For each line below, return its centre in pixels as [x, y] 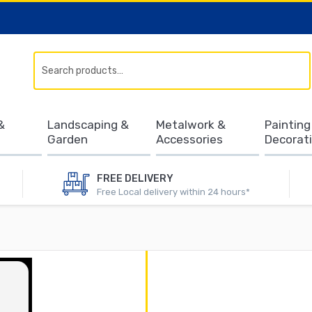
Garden [67, 139]
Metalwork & [190, 125]
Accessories [189, 139]
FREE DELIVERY [135, 178]
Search [295, 70]
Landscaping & [88, 125]
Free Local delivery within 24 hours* [173, 192]
